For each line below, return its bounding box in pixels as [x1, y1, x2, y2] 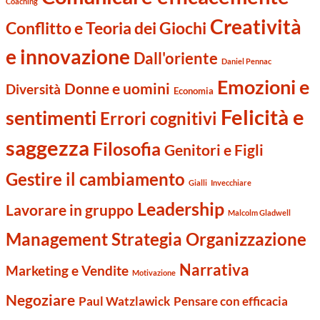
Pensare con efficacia [174, 293, 289, 309]
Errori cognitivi [100, 108, 218, 129]
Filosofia [93, 137, 161, 159]
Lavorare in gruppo [6, 201, 134, 219]
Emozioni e [217, 74, 310, 99]
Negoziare [6, 291, 76, 309]
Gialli [189, 177, 208, 187]
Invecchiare [211, 177, 252, 187]
